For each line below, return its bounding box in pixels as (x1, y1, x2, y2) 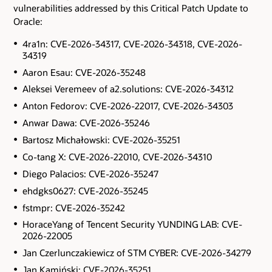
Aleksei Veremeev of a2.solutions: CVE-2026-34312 (22, 83, 234, 95)
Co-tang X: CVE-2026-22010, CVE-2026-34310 (22, 150, 212, 163)
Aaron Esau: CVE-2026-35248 (22, 66, 146, 78)
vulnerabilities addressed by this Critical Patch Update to (13, 2, 248, 15)
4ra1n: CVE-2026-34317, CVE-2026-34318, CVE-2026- (22, 37, 242, 50)
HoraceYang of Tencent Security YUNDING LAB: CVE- (22, 218, 242, 231)
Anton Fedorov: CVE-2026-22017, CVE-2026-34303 (22, 100, 233, 112)
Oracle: (13, 15, 42, 28)
